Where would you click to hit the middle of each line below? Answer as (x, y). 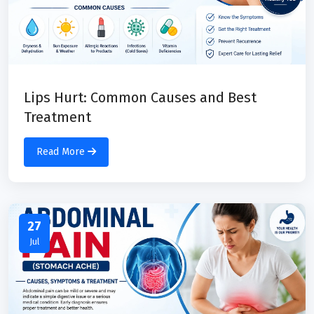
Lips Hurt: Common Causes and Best (140, 97)
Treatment (57, 117)
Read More (62, 152)
